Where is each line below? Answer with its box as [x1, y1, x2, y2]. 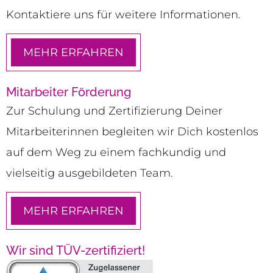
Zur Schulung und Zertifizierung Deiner [6, 104, 222, 118]
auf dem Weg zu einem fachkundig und [6, 146, 226, 160]
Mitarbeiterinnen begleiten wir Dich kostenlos [6, 125, 258, 139]
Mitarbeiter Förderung [6, 85, 131, 100]
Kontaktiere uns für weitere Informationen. [6, 7, 241, 21]
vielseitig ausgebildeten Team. [6, 166, 173, 180]
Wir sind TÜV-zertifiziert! [6, 243, 145, 258]
